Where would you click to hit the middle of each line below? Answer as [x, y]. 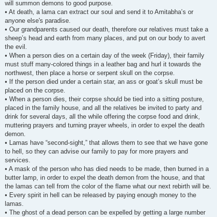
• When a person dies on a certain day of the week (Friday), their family [105, 55]
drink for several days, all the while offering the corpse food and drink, [102, 116]
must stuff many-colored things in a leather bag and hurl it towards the [103, 64]
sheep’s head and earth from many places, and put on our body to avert [105, 38]
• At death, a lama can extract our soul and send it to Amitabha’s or [99, 12]
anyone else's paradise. [38, 20]
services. [18, 160]
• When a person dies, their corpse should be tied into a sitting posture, [104, 99]
